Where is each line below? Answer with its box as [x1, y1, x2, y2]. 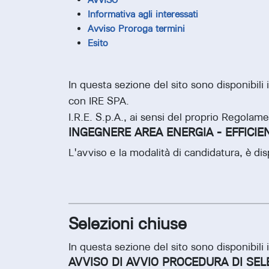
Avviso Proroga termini [88, 23, 185, 35]
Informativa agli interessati [88, 8, 198, 20]
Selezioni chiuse [68, 214, 187, 234]
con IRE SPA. [68, 94, 129, 107]
